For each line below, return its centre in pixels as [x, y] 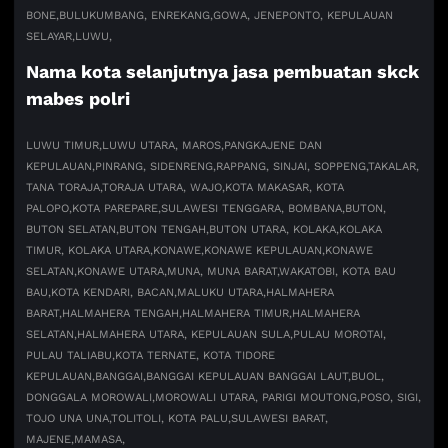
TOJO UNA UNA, [69, 418]
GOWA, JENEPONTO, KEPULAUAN [303, 16]
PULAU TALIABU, [71, 355]
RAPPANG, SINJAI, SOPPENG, [292, 166]
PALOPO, [49, 208]
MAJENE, [50, 439]
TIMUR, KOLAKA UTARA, [90, 250]
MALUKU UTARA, [222, 292]
